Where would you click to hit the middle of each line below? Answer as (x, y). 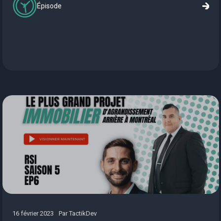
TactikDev (83, 214)
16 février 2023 (33, 214)
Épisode (49, 6)
